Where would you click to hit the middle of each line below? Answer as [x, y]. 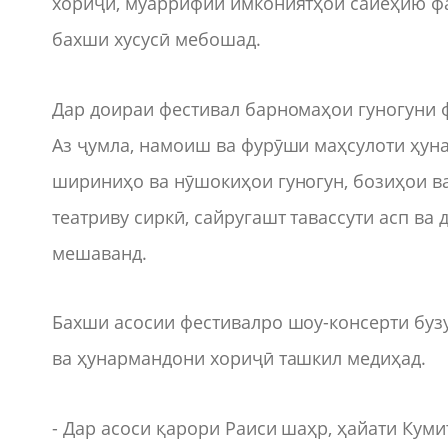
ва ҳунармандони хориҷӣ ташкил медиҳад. [239, 358]
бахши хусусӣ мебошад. [156, 38]
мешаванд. [99, 252]
